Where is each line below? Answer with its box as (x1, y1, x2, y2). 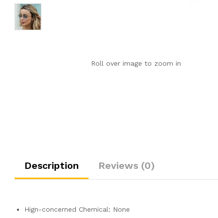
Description (24, 159, 79, 171)
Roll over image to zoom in (91, 59, 182, 68)
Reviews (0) (98, 159, 155, 171)
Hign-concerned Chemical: (24, 205, 113, 213)
